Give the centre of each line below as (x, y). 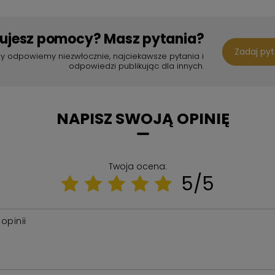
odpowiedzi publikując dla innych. (137, 66)
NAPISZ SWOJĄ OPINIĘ (143, 119)
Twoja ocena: (137, 166)
